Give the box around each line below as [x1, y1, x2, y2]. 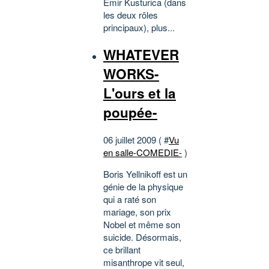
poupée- [103, 102, 157, 122]
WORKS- [103, 64, 159, 83]
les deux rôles [103, 8, 158, 22]
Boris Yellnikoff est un [103, 167, 187, 180]
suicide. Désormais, [103, 230, 181, 243]
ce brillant [103, 243, 141, 256]
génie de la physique [103, 180, 183, 193]
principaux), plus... [103, 21, 175, 34]
